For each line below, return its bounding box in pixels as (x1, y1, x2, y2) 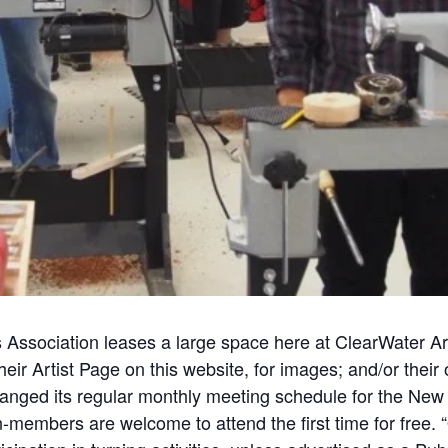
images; (280, 355, 343, 381)
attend (216, 409, 266, 435)
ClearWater (335, 328, 425, 354)
